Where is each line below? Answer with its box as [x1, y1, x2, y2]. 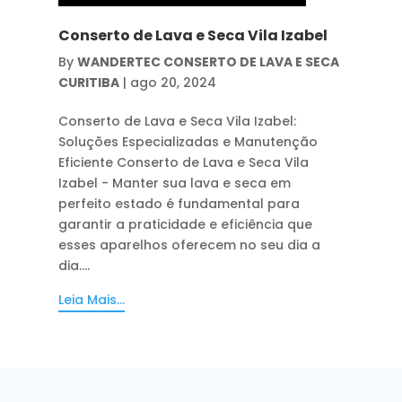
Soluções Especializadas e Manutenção [57, 132, 318, 151]
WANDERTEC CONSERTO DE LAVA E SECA [76, 52, 339, 71]
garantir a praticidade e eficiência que [57, 214, 312, 233]
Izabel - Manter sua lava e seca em [57, 173, 291, 192]
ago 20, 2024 [129, 73, 216, 92]
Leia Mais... [57, 290, 125, 309]
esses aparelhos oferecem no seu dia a [57, 235, 320, 254]
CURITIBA [57, 73, 119, 92]
